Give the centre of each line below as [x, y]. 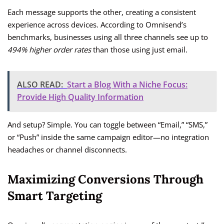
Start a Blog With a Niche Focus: [127, 85]
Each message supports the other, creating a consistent [102, 12]
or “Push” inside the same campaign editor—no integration [108, 137]
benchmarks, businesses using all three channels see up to [108, 37]
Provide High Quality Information [80, 97]
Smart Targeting [55, 196]
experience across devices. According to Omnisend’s [97, 25]
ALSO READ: [40, 85]
